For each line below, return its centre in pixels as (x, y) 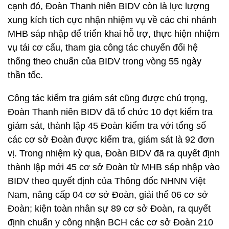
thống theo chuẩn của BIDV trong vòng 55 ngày (105, 61)
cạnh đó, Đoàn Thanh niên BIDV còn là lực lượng (109, 6)
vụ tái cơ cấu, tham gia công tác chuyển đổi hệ (103, 48)
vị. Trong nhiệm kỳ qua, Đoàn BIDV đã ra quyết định (114, 153)
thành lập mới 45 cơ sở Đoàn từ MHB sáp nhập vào (114, 167)
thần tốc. (25, 75)
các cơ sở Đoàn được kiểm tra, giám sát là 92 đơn (111, 140)
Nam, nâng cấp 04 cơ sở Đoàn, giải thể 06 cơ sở (108, 195)
